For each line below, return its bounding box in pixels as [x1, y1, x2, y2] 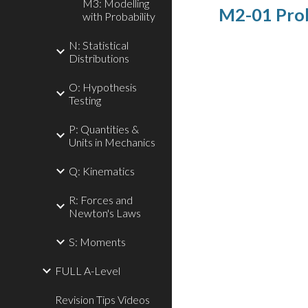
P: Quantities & [69, 122, 139, 135]
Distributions [69, 52, 129, 65]
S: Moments [69, 235, 126, 248]
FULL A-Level [55, 264, 120, 277]
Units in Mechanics [69, 135, 155, 148]
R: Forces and [69, 193, 133, 206]
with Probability [82, 10, 155, 23]
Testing [69, 93, 101, 107]
